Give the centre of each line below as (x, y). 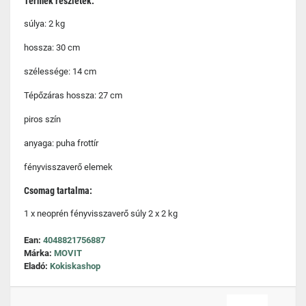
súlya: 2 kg (44, 24)
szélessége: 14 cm (60, 71)
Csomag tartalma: (58, 191)
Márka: (39, 253)
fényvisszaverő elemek (68, 167)
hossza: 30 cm (52, 47)
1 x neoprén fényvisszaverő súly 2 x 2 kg (101, 213)
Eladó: (37, 266)
